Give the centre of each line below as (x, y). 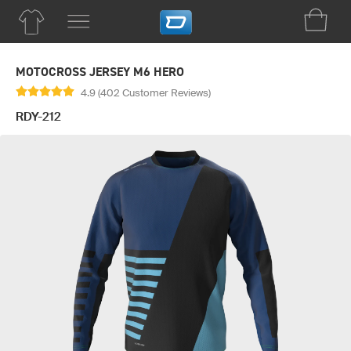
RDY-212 (38, 117)
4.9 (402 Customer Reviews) (146, 93)
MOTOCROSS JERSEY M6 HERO (100, 72)
